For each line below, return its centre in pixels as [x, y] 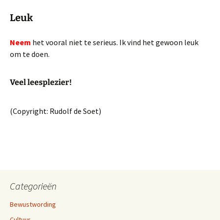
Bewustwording [33, 204]
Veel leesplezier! [41, 82]
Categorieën [33, 186]
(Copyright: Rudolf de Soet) [55, 111]
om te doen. [30, 54]
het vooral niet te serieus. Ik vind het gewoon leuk [115, 42]
